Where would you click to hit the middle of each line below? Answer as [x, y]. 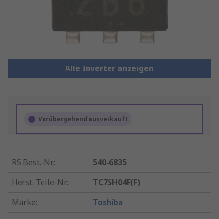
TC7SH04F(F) [117, 183]
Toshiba [108, 203]
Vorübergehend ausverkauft [83, 119]
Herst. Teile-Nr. [39, 183]
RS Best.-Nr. [33, 163]
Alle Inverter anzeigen [109, 69]
